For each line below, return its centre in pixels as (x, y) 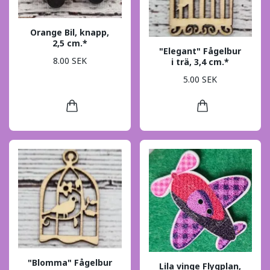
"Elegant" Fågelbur (200, 51)
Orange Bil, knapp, (70, 33)
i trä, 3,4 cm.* (200, 62)
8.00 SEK (70, 60)
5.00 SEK (200, 79)
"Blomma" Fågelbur (70, 262)
